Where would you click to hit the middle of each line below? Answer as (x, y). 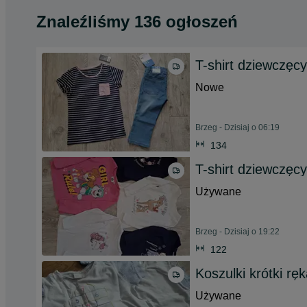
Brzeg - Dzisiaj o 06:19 (237, 127)
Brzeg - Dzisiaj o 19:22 (237, 232)
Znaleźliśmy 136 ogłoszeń (137, 22)
